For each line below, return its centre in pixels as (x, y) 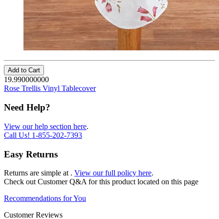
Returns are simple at (37, 173)
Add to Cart (24, 70)
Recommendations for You (45, 198)
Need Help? (27, 108)
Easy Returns (31, 154)
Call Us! (18, 135)
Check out (21, 182)
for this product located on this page (143, 182)
